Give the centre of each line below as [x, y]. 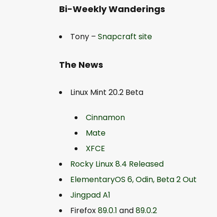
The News [81, 64]
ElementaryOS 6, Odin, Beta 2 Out [133, 179]
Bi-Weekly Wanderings [112, 9]
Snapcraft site [125, 36]
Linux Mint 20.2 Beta [107, 92]
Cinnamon [105, 117]
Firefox [84, 210]
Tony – [84, 36]
